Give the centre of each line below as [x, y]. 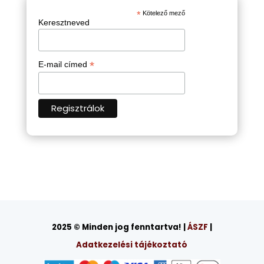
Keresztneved [64, 23]
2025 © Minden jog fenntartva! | [119, 227]
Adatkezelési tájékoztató [132, 245]
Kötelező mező [163, 13]
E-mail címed [64, 65]
